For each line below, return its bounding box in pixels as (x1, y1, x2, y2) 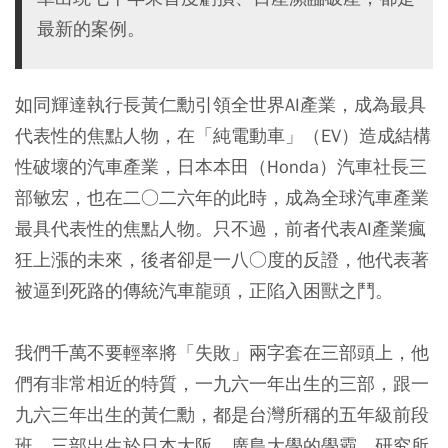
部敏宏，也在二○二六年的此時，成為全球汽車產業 (15, 186, 429, 209)
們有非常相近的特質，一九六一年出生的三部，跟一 (15, 372, 429, 395)
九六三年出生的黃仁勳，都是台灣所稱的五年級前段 (15, 403, 429, 426)
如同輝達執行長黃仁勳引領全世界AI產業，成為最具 (15, 93, 426, 116)
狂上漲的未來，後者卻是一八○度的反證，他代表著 (15, 248, 429, 271)
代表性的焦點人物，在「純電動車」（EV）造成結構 (15, 124, 431, 147)
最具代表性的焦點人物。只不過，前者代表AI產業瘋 (15, 217, 426, 240)
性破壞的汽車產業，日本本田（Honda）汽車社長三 (15, 155, 427, 178)
